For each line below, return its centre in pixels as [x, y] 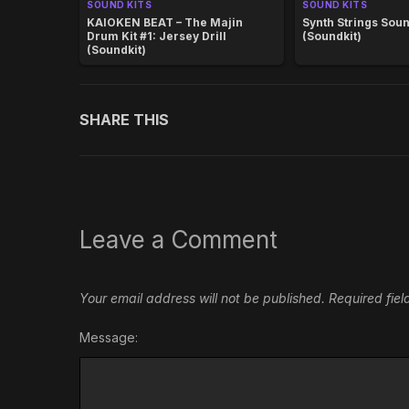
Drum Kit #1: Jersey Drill [157, 36]
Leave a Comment [178, 239]
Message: [109, 337]
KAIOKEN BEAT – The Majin [165, 22]
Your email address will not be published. [202, 298]
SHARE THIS [124, 119]
